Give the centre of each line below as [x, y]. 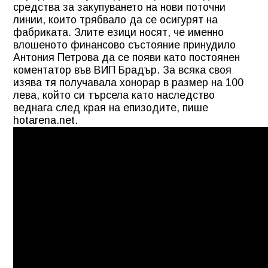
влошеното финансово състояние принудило [124, 45]
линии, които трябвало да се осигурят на [115, 19]
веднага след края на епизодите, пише [111, 107]
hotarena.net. [45, 120]
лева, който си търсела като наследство [114, 95]
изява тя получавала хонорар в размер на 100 [128, 82]
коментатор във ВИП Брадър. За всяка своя [122, 70]
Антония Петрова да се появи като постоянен [127, 57]
